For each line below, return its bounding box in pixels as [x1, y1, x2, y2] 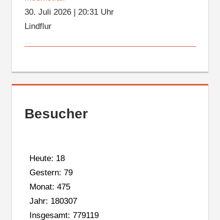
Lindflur [24, 22, 52, 31]
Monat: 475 [29, 182, 70, 192]
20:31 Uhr [78, 7, 114, 17]
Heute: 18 [29, 153, 65, 163]
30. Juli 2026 [24, 7, 71, 17]
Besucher [24, 106, 88, 122]
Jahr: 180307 [29, 196, 77, 206]
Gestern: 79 [29, 167, 73, 177]
